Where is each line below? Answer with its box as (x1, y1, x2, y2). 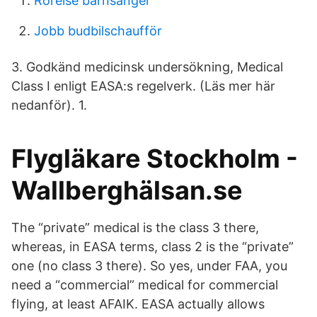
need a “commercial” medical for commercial (11, 277, 278, 292)
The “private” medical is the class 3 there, (11, 220, 259, 235)
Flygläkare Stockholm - (11, 143, 298, 174)
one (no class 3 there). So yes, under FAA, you (11, 258, 287, 273)
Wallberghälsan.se (11, 175, 243, 206)
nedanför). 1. (11, 98, 87, 113)
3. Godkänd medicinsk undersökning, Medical (11, 59, 283, 74)
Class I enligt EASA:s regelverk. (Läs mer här (11, 79, 275, 93)
